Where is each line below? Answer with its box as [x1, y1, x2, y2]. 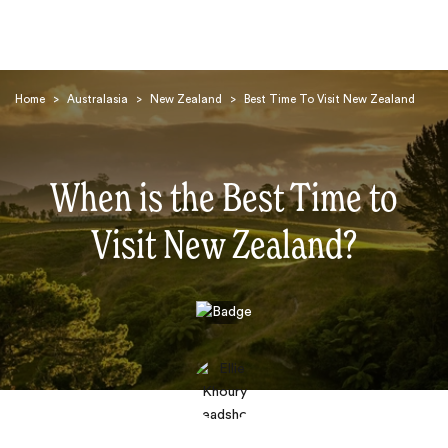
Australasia [67, 94, 128, 105]
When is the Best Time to [50, 180, 398, 220]
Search [50, 232, 98, 245]
